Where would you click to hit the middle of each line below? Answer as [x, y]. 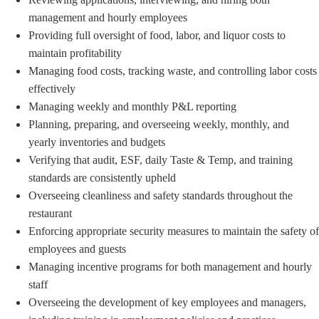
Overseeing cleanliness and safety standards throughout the [161, 196]
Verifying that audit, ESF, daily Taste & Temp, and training [161, 160]
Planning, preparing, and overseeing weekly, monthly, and [159, 125]
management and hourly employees [108, 18]
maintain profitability [75, 53]
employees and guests [77, 249]
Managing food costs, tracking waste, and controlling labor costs [173, 71]
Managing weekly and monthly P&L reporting [132, 107]
